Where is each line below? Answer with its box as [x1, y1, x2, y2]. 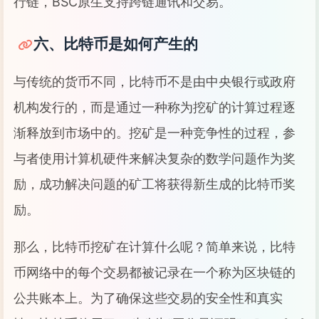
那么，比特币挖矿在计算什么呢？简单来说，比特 [14, 239, 296, 254]
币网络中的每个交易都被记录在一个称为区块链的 [14, 265, 296, 280]
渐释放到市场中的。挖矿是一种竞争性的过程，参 [14, 125, 296, 140]
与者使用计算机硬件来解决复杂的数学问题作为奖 [14, 151, 296, 166]
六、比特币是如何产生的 [33, 35, 198, 53]
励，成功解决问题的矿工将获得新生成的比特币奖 [14, 177, 296, 192]
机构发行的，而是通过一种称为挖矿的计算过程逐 [14, 100, 296, 115]
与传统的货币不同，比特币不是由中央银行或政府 [14, 74, 296, 89]
